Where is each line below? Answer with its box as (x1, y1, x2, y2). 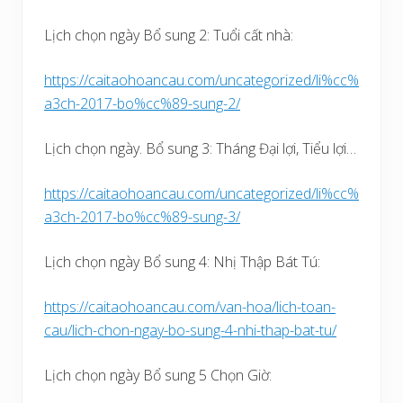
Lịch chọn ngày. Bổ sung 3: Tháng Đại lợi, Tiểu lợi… (44, 139, 356, 159)
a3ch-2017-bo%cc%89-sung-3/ (44, 207, 240, 228)
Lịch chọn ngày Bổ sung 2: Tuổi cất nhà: (44, 25, 293, 46)
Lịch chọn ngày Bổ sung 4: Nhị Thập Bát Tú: (44, 252, 320, 273)
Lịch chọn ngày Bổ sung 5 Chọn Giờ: (44, 365, 272, 386)
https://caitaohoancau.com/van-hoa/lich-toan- (44, 297, 336, 318)
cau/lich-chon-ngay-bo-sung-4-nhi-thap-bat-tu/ (44, 320, 336, 341)
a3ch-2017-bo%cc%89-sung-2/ (44, 94, 240, 114)
